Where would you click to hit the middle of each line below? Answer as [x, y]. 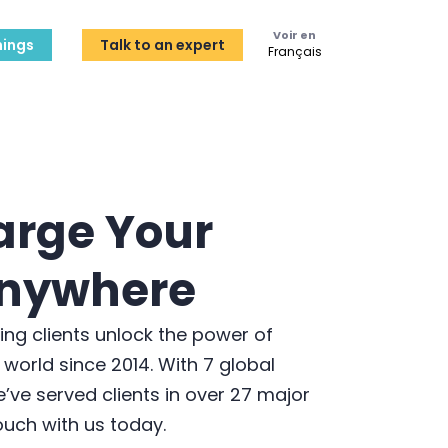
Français [294, 51]
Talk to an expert [162, 45]
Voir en [294, 35]
